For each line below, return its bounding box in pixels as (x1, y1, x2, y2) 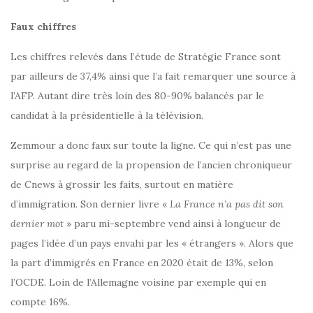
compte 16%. (10, 296, 70, 309)
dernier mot (10, 217, 64, 231)
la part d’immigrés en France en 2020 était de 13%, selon (10, 256, 273, 270)
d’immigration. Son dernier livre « (10, 198, 170, 211)
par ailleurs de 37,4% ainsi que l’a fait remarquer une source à (10, 70, 296, 83)
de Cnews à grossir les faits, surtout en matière (10, 178, 233, 191)
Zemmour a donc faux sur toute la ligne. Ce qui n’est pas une (10, 139, 291, 152)
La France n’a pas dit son (170, 198, 284, 211)
